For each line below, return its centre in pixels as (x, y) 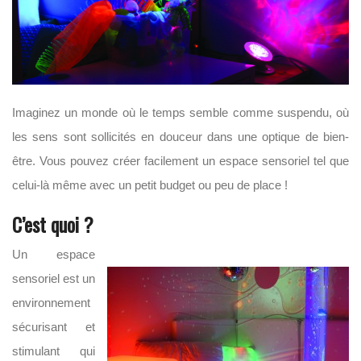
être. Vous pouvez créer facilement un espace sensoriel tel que (180, 161)
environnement (51, 303)
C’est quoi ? (53, 224)
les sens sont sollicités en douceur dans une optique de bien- (180, 137)
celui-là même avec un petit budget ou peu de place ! (150, 185)
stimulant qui (54, 351)
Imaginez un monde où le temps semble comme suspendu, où (180, 112)
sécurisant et (54, 327)
